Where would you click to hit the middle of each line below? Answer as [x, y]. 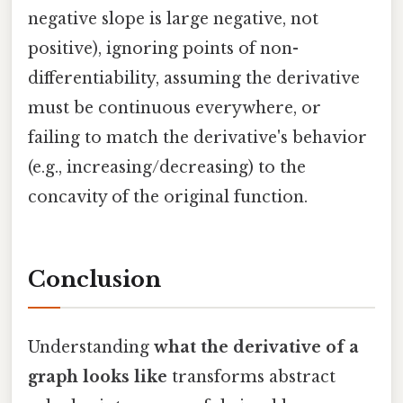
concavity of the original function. [168, 197]
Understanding [91, 347]
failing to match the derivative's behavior [197, 137]
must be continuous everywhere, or [175, 107]
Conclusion [94, 280]
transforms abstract [251, 376]
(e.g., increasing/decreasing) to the [167, 167]
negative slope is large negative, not [173, 18]
